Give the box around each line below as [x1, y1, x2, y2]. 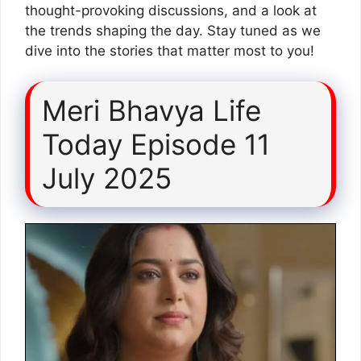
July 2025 [42, 161, 172, 195]
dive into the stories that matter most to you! [25, 42, 314, 59]
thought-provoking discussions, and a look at [25, 2, 317, 19]
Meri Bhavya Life [42, 93, 261, 127]
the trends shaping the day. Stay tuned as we [25, 22, 321, 39]
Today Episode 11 [42, 127, 270, 161]
